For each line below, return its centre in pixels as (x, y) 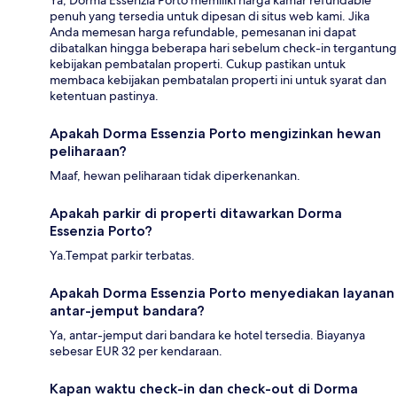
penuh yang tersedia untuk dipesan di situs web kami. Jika (210, 16)
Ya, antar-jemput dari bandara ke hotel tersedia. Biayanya (207, 335)
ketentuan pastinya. (104, 96)
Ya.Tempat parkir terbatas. (122, 256)
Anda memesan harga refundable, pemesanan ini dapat (203, 32)
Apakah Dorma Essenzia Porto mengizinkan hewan (215, 134)
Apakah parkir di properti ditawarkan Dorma (196, 214)
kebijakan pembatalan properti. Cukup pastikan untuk (198, 64)
